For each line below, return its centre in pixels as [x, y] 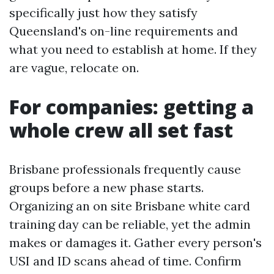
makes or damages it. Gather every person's [135, 242]
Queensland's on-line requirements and [124, 31]
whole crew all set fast [121, 130]
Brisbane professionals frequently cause [125, 169]
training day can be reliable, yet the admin [130, 224]
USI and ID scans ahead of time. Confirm [125, 261]
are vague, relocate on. [74, 67]
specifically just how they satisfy [103, 12]
